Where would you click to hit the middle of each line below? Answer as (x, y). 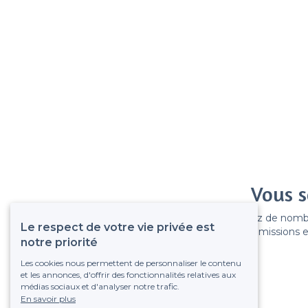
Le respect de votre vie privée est (118, 227)
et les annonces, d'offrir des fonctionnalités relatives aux (128, 275)
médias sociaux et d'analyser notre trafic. (100, 286)
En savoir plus (48, 299)
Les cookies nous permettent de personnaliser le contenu (131, 263)
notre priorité (59, 242)
